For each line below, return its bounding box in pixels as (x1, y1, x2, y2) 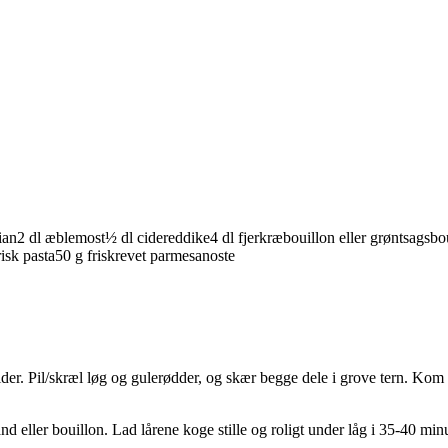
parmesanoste (150, 247, 235, 265)
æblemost (45, 229, 105, 247)
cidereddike (137, 229, 210, 247)
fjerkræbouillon (238, 229, 335, 247)
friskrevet (87, 247, 146, 265)
